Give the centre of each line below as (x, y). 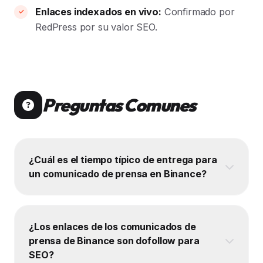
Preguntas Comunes (119, 105)
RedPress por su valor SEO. (96, 27)
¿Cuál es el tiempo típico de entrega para (123, 160)
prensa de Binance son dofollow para (114, 241)
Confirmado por (198, 12)
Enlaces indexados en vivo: (98, 12)
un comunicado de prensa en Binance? (118, 174)
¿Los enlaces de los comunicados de (112, 227)
